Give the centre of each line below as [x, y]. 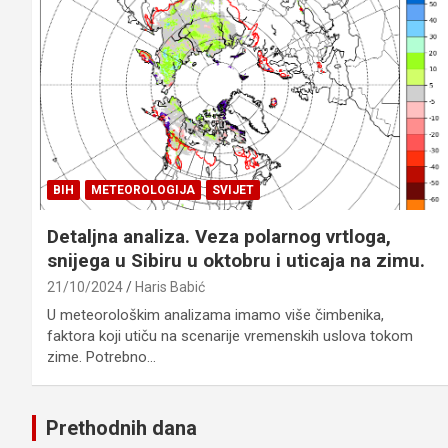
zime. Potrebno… [101, 357]
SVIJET [233, 190]
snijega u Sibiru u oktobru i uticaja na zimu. [236, 261]
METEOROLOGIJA [143, 190]
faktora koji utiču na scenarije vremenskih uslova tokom [230, 336]
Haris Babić [170, 287]
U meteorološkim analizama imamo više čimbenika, [215, 315]
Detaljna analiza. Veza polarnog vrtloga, [219, 237]
